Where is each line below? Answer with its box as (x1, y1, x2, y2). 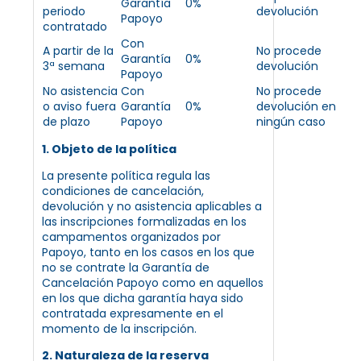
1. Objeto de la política (42, 140, 176, 157)
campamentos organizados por (42, 228, 221, 245)
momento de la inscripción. (42, 320, 197, 337)
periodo (43, 2, 85, 19)
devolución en (256, 98, 336, 114)
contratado (43, 18, 107, 35)
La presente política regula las (42, 167, 210, 184)
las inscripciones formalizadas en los (42, 213, 247, 230)
